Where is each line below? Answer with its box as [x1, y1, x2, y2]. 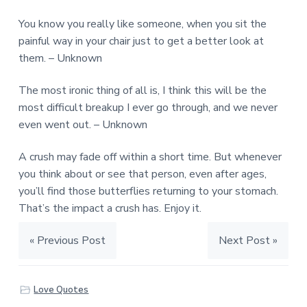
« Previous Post [29, 233, 106, 249]
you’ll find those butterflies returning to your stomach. [18, 184, 278, 199]
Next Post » [219, 233, 278, 249]
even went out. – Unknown [18, 116, 147, 132]
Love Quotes [34, 283, 89, 296]
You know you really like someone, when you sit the [18, 16, 267, 32]
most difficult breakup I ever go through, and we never [18, 99, 278, 115]
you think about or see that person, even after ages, [18, 167, 267, 182]
